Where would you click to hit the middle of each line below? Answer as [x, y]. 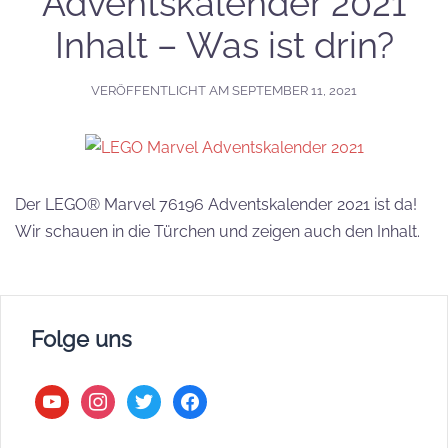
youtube [65, 398]
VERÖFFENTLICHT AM [161, 90]
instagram [117, 398]
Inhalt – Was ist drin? [224, 45]
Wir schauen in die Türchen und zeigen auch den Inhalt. [217, 232]
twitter [149, 398]
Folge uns [81, 339]
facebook [207, 398]
